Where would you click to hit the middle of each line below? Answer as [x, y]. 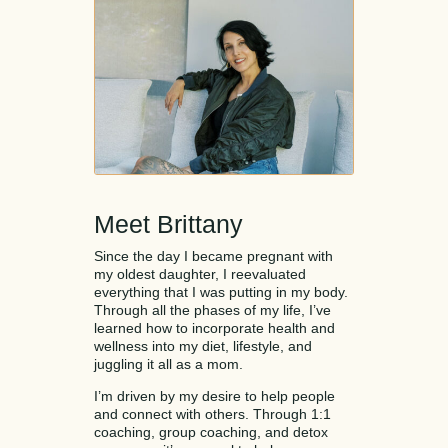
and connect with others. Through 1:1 [212, 414]
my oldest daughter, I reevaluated [200, 274]
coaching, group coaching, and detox [211, 432]
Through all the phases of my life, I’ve [212, 310]
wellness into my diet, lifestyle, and [203, 346]
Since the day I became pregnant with [213, 256]
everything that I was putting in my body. [221, 292]
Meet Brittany [168, 224]
